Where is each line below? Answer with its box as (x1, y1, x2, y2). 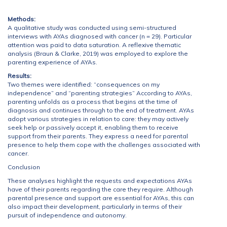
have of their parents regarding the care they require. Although (8, 185, 193, 193)
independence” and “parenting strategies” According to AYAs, (8, 89, 192, 97)
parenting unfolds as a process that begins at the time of (8, 98, 177, 105)
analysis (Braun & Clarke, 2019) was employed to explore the (8, 50, 188, 57)
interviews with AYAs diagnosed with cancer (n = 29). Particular (8, 32, 192, 40)
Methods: (8, 15, 35, 23)
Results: (8, 72, 31, 80)
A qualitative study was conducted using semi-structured (8, 24, 176, 31)
